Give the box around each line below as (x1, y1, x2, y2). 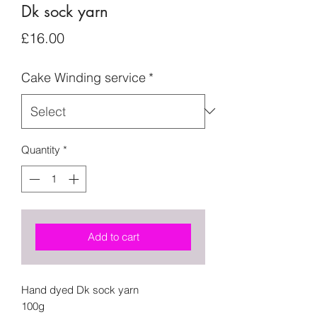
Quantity (21, 142, 60, 156)
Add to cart (87, 230, 139, 244)
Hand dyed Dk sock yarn (21, 283, 139, 297)
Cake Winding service (21, 69, 146, 86)
